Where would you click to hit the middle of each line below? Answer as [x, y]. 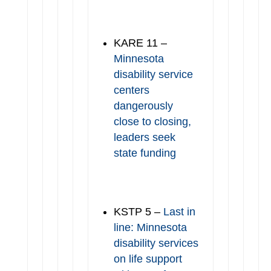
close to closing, [152, 122]
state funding [145, 153]
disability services [156, 243]
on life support [148, 259]
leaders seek [144, 137]
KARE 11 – [140, 43]
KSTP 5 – [138, 212]
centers [131, 90]
